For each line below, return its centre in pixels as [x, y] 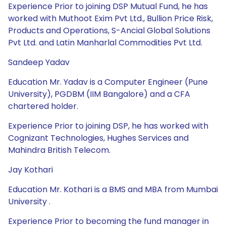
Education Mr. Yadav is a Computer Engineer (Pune [108, 82]
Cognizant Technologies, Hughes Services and [98, 138]
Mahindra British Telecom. [59, 150]
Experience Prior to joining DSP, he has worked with [108, 126]
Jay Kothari [31, 170]
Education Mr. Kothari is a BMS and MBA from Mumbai [113, 189]
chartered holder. [43, 106]
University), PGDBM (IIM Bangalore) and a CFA [99, 94]
